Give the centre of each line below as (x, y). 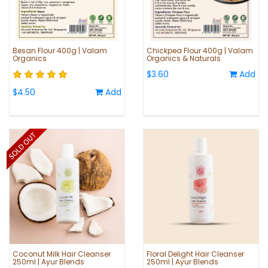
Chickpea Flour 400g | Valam (200, 51)
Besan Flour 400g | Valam (60, 51)
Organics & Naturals (184, 59)
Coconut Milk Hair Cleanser (62, 254)
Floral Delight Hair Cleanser (195, 254)
